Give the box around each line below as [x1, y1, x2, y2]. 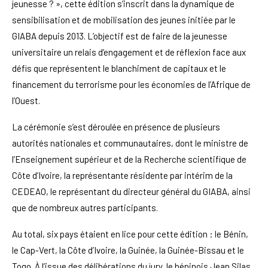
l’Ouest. [12, 95, 40, 106]
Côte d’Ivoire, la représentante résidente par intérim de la [12, 169, 233, 181]
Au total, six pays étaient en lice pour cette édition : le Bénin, [12, 228, 248, 239]
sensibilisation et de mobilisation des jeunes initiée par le [12, 14, 236, 25]
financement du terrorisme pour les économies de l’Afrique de [12, 78, 251, 90]
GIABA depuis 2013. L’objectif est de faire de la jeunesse [12, 30, 227, 41]
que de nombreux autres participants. [12, 202, 158, 213]
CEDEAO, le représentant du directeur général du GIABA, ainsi [12, 185, 251, 197]
